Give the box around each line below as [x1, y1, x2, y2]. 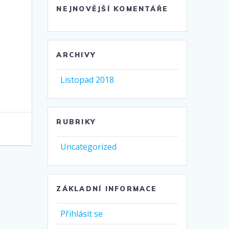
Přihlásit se [60, 208, 103, 220]
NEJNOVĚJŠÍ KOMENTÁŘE [56, 5, 169, 13]
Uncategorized [60, 141, 117, 153]
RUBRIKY [56, 118, 96, 126]
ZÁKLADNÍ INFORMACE [56, 185, 157, 193]
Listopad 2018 [60, 74, 114, 86]
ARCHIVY [56, 51, 96, 59]
